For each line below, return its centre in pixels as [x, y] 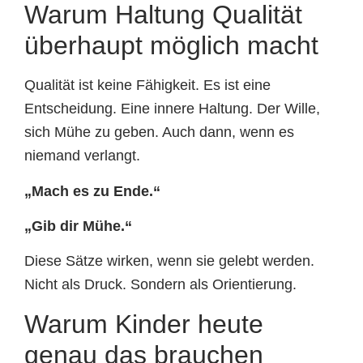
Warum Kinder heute [144, 324]
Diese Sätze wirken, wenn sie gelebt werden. [169, 261]
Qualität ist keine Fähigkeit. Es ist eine [147, 85]
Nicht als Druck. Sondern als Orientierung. [160, 285]
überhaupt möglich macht [171, 46]
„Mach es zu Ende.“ [92, 191]
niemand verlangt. [82, 156]
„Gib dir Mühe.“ [78, 226]
